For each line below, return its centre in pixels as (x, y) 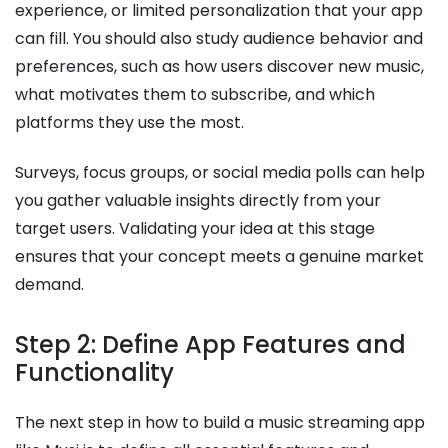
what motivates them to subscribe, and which (195, 94)
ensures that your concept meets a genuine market (219, 256)
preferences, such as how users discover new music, (219, 66)
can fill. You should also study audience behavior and (219, 38)
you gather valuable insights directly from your (198, 200)
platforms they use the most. (131, 122)
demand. (49, 284)
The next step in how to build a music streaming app (220, 422)
